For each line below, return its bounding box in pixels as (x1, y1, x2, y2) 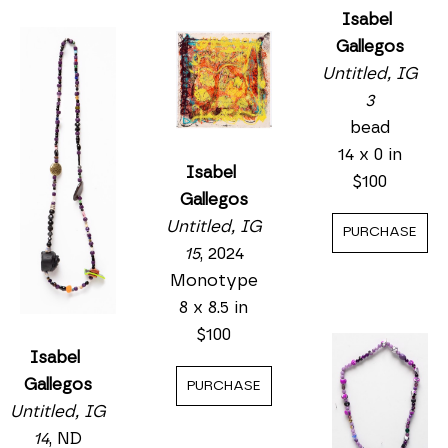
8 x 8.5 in (179, 299, 249, 317)
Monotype (169, 272, 258, 290)
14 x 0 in (337, 145, 402, 163)
